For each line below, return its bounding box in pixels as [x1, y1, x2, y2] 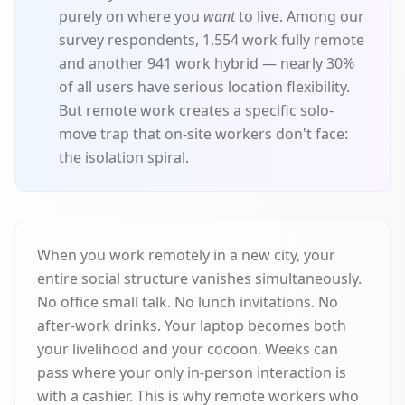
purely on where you [59, 6, 203, 26]
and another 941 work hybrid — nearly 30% [59, 53, 354, 73]
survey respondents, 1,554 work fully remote [59, 30, 364, 50]
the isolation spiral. [59, 147, 189, 167]
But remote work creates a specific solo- [59, 100, 334, 120]
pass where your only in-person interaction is [37, 363, 346, 382]
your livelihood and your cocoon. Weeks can [37, 339, 338, 359]
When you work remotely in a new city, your [37, 245, 335, 265]
